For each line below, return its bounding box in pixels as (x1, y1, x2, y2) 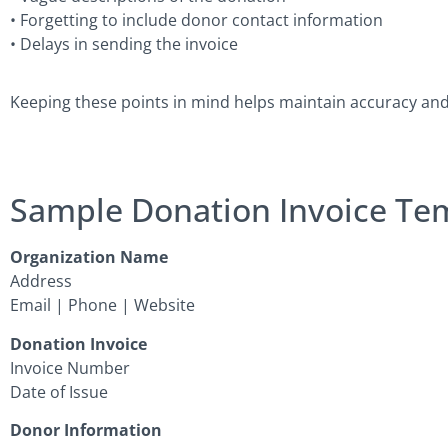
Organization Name (10, 246, 168, 269)
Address (10, 270, 72, 293)
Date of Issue (10, 380, 108, 403)
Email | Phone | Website (10, 294, 195, 317)
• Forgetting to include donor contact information (10, 8, 383, 31)
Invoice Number (10, 356, 130, 379)
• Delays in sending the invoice (10, 32, 238, 55)
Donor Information (10, 419, 162, 442)
